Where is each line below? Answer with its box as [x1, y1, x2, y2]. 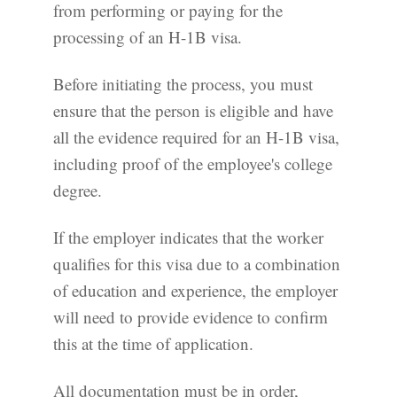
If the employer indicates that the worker [53, 225, 323, 248]
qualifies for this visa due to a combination [53, 252, 340, 275]
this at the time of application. [53, 331, 253, 354]
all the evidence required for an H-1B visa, [53, 126, 339, 149]
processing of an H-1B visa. [53, 26, 242, 49]
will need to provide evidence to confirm [53, 305, 328, 328]
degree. [53, 179, 102, 202]
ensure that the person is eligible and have [53, 99, 333, 122]
